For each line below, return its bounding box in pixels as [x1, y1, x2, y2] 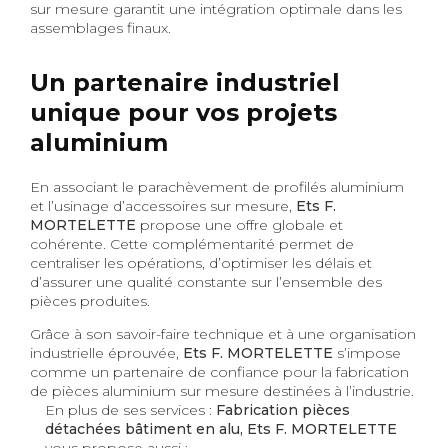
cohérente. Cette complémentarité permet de [30, 234, 354, 253]
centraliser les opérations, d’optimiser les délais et [30, 253, 372, 272]
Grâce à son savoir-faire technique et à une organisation [30, 324, 416, 343]
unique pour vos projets [30, 97, 337, 127]
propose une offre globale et [136, 215, 343, 234]
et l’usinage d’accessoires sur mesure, [30, 196, 296, 215]
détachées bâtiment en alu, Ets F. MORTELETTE [45, 419, 397, 438]
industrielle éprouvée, [30, 343, 183, 362]
